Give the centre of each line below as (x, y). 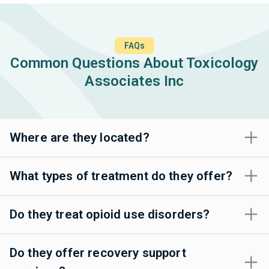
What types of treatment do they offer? (121, 176)
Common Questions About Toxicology (134, 63)
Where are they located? (80, 137)
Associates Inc (134, 81)
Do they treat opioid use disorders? (110, 214)
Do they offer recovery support (98, 252)
